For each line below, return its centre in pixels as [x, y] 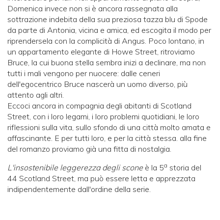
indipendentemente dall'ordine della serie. [80, 189]
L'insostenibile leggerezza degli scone [75, 167]
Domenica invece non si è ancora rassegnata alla [93, 8]
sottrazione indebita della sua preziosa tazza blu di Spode [108, 19]
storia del [184, 167]
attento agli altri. [36, 95]
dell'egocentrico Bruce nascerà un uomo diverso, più [97, 84]
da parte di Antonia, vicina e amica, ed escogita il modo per [109, 30]
